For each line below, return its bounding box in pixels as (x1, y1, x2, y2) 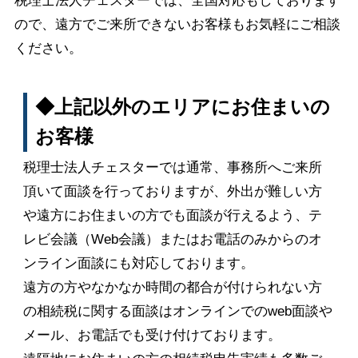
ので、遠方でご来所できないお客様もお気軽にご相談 (14, 17, 340, 33)
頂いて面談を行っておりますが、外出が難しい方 (22, 183, 322, 199)
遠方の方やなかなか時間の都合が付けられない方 (22, 279, 322, 295)
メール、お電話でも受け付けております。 (22, 327, 281, 343)
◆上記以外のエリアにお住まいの (34, 97, 330, 118)
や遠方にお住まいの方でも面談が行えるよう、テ (22, 207, 322, 223)
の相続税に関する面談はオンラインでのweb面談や (22, 303, 332, 319)
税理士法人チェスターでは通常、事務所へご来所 (22, 159, 322, 175)
